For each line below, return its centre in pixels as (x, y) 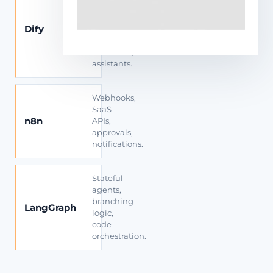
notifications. (117, 144)
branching (112, 201)
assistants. (112, 64)
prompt (107, 41)
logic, (102, 213)
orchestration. (119, 236)
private (106, 17)
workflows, (112, 52)
